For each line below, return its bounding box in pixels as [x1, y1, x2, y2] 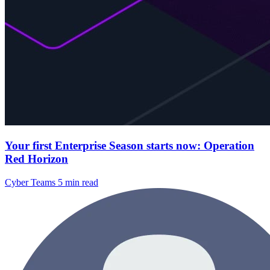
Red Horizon [5, 152, 68, 165]
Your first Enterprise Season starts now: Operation [5, 139, 254, 152]
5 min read [58, 177, 98, 187]
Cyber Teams [5, 177, 58, 187]
